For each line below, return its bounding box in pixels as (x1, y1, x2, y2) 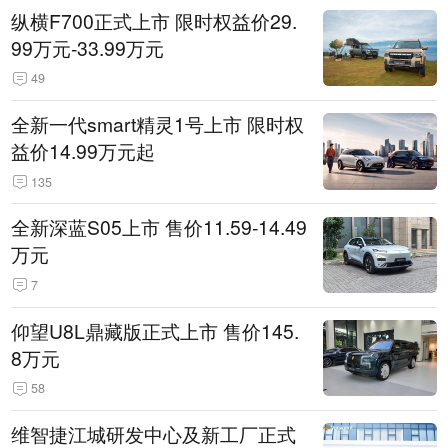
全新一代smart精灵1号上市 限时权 (11, 109, 305, 138)
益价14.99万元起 (11, 136, 156, 165)
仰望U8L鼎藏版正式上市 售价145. (11, 316, 300, 345)
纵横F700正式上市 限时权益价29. (11, 6, 298, 35)
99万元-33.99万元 (11, 33, 165, 62)
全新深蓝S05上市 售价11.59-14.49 (11, 213, 308, 242)
